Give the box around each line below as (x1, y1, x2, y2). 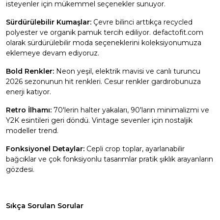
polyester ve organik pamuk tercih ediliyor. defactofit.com (6, 28, 203, 37)
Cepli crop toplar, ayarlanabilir (86, 144, 185, 153)
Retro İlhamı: (6, 106, 54, 114)
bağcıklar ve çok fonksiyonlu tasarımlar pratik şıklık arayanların (6, 155, 213, 164)
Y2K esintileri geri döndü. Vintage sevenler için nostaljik (6, 116, 192, 125)
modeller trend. (6, 126, 58, 135)
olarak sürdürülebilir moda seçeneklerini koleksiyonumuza (6, 38, 201, 47)
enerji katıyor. (6, 87, 51, 96)
